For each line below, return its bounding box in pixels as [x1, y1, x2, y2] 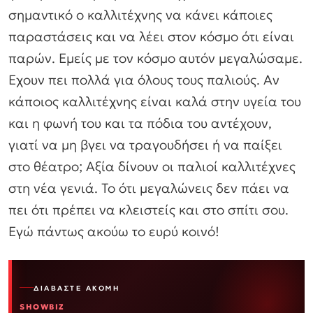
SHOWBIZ [20, 301, 65, 312]
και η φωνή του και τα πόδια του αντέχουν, [8, 115, 272, 132]
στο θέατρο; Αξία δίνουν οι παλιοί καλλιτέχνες [8, 158, 296, 175]
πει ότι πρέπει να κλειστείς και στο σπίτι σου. [8, 201, 289, 219]
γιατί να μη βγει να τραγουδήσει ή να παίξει [8, 136, 282, 154]
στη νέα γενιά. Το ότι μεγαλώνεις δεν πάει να [8, 180, 289, 197]
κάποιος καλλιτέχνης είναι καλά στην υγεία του [8, 93, 301, 110]
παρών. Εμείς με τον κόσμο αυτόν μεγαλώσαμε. [8, 50, 303, 67]
